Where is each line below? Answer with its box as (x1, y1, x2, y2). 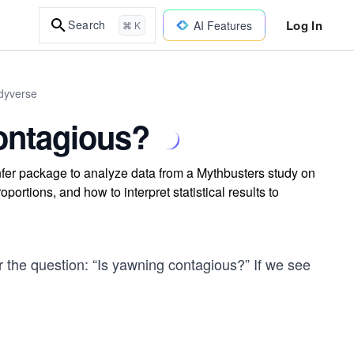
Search (68, 17, 106, 32)
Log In (285, 16, 322, 34)
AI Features (193, 17, 252, 33)
